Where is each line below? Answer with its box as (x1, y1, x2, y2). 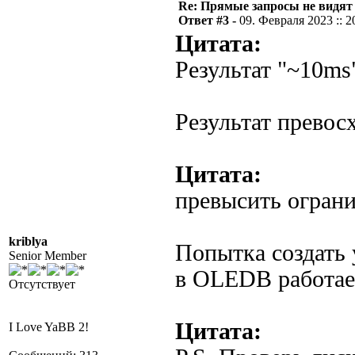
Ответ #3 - (178, 13, 239, 27)
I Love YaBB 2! (9, 320, 89, 334)
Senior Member (9, 249, 86, 262)
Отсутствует (9, 277, 75, 291)
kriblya (9, 235, 48, 248)
